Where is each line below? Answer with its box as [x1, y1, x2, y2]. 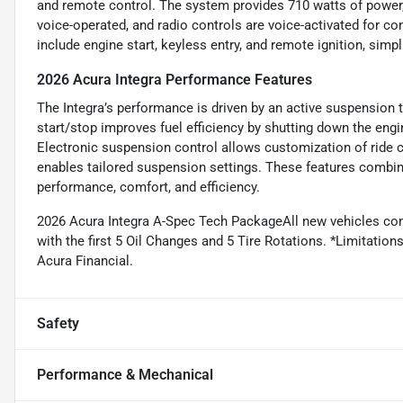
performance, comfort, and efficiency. [37, 179, 260, 196]
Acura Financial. [37, 253, 133, 270]
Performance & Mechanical [37, 366, 213, 384]
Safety [37, 315, 79, 333]
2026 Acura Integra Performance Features [37, 71, 312, 89]
